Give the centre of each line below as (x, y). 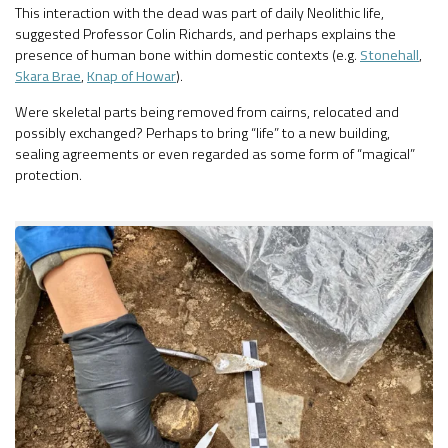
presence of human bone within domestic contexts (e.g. (187, 55)
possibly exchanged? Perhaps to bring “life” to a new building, (202, 132)
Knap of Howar (131, 76)
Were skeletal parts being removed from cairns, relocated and (207, 111)
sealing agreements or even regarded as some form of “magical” (215, 153)
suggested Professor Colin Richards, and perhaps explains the (205, 34)
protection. (48, 174)
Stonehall (389, 55)
